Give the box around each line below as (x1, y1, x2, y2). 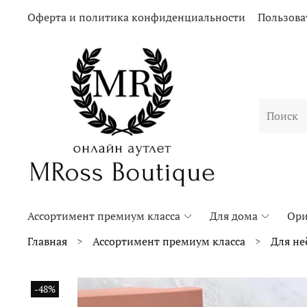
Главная (27, 234, 67, 249)
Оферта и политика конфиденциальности (27, 10, 245, 25)
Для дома (210, 208, 258, 223)
